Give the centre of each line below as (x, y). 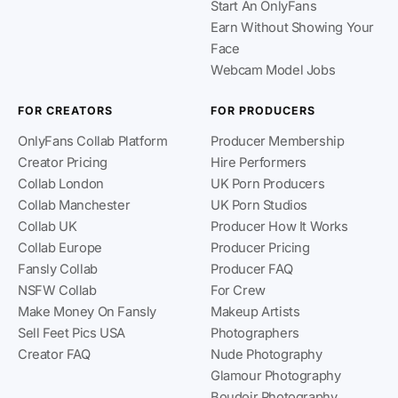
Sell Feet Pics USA (72, 334)
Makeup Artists (255, 312)
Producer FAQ (252, 270)
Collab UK (48, 227)
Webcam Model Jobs (273, 71)
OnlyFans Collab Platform (93, 142)
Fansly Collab (58, 270)
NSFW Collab (57, 291)
